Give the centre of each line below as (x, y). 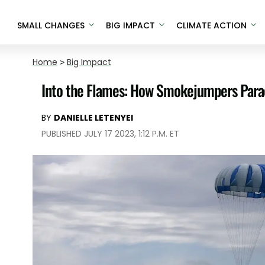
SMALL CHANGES (51, 25)
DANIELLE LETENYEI (93, 118)
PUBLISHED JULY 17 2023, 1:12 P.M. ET (110, 134)
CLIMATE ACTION (211, 25)
